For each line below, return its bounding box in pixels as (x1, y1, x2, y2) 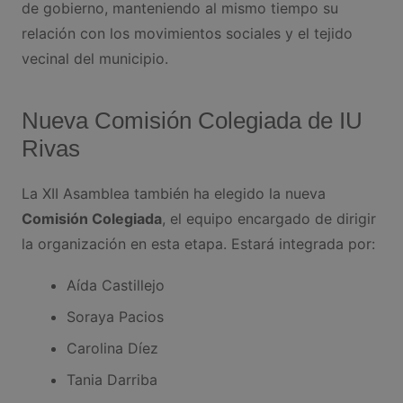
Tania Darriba (66, 370, 157, 389)
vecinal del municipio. (21, 49, 168, 67)
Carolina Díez (66, 338, 158, 357)
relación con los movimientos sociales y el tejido (21, 23, 353, 42)
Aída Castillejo (66, 275, 165, 294)
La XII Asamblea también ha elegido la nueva (21, 184, 326, 202)
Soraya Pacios (66, 307, 164, 326)
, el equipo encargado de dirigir (161, 209, 376, 228)
